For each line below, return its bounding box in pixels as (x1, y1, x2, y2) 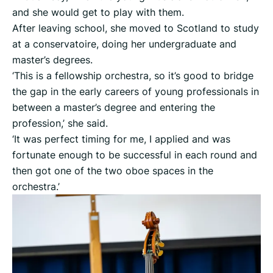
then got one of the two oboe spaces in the (12, 164, 213, 178)
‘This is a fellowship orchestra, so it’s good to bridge (12, 69, 253, 83)
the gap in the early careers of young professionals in (12, 85, 259, 99)
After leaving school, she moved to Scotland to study (12, 21, 259, 35)
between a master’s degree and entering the (12, 101, 215, 115)
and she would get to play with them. (12, 5, 184, 19)
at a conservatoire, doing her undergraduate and (12, 37, 236, 51)
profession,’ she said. (12, 116, 108, 130)
